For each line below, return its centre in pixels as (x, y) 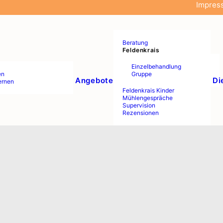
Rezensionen (140, 113)
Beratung (135, 43)
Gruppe (141, 74)
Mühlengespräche (147, 98)
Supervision (139, 105)
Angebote (94, 80)
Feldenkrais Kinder (148, 90)
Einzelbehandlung (156, 66)
